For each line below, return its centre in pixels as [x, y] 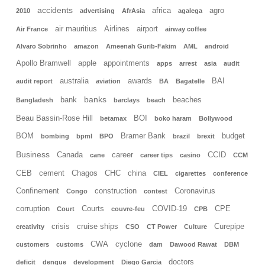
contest [156, 191]
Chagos [85, 174]
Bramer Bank [143, 136]
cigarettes [190, 174]
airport [147, 29]
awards [140, 81]
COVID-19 [169, 209]
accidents [55, 10]
